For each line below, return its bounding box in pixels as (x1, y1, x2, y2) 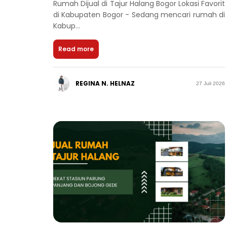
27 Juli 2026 (196, 81, 225, 87)
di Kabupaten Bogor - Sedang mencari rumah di (53, 9, 225, 20)
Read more (58, 44, 94, 53)
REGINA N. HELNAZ (75, 79, 135, 88)
